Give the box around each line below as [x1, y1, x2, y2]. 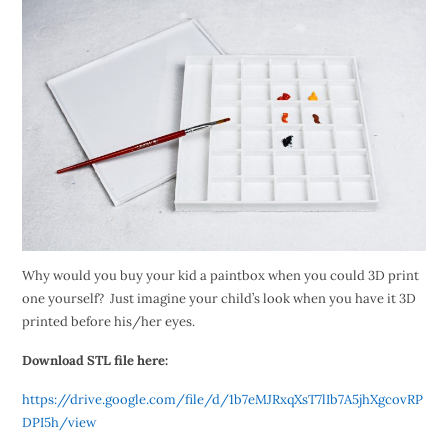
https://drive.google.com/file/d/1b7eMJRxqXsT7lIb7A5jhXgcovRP [21, 391, 423, 409]
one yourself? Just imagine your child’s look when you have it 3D [21, 290, 416, 308]
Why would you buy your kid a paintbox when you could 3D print [21, 267, 419, 285]
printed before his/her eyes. [21, 313, 195, 331]
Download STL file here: [21, 352, 168, 370]
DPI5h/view [21, 414, 96, 432]
